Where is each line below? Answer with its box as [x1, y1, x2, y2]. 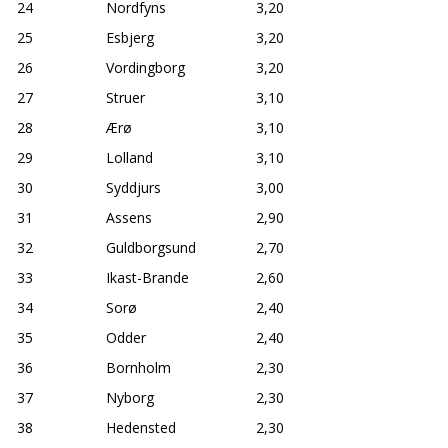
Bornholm [106, 357, 171, 377]
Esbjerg [106, 27, 154, 47]
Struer [106, 87, 145, 107]
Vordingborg [106, 57, 185, 77]
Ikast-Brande [106, 267, 189, 287]
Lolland [106, 147, 153, 167]
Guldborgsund [106, 237, 196, 257]
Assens [106, 207, 152, 227]
